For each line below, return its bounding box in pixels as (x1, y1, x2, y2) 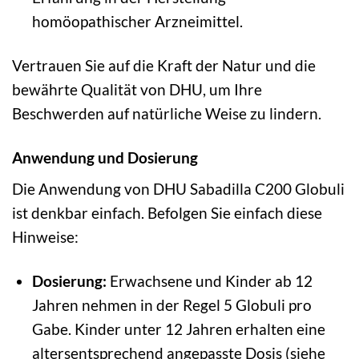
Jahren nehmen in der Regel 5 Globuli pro (31, 296, 312, 315)
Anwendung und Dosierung (12, 147, 198, 167)
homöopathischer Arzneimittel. (31, 11, 243, 30)
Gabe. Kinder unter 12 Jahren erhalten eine (31, 320, 325, 339)
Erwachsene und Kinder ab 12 (106, 272, 313, 291)
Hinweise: (12, 228, 79, 247)
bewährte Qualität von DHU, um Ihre (12, 79, 262, 99)
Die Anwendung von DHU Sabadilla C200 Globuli (12, 179, 345, 199)
